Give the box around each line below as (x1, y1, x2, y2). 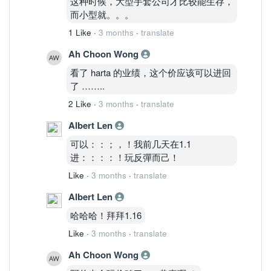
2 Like (68, 97, 91, 109)
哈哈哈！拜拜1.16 (70, 208, 142, 221)
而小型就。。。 (70, 7, 134, 21)
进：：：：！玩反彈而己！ (70, 150, 179, 163)
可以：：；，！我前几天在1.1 (70, 137, 191, 150)
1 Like (68, 26, 91, 38)
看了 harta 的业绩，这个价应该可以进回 (70, 65, 231, 79)
